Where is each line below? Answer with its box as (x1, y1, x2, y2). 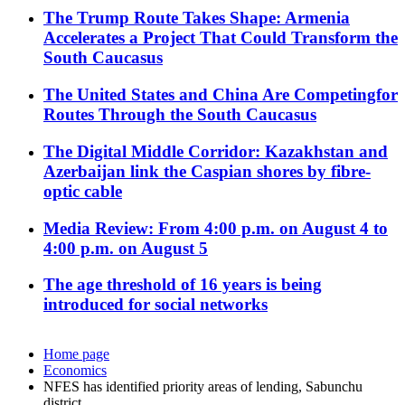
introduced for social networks (43, 295, 268, 315)
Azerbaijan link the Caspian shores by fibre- (43, 161, 371, 181)
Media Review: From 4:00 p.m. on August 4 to (43, 218, 388, 238)
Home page (43, 346, 109, 363)
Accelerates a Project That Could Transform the (43, 28, 398, 48)
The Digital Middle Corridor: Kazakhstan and (43, 141, 388, 161)
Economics (43, 363, 107, 379)
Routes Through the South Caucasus (43, 105, 316, 125)
